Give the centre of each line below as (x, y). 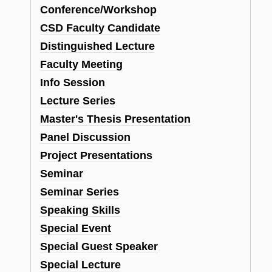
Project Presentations (96, 155)
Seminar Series (79, 192)
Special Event (75, 228)
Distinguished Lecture (97, 46)
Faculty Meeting (81, 64)
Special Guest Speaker (99, 246)
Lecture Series (77, 100)
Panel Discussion (85, 137)
